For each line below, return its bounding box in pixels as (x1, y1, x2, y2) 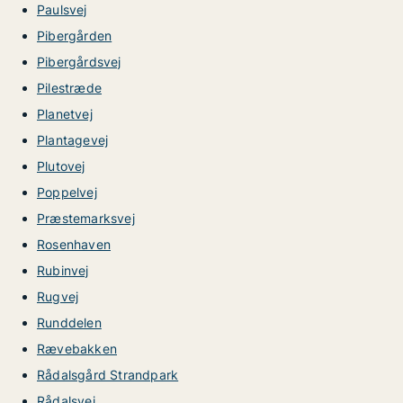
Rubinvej (37, 263, 89, 278)
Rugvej (37, 289, 79, 304)
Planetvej (37, 106, 93, 121)
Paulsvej (37, 2, 87, 17)
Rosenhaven (37, 237, 111, 252)
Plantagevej (37, 132, 109, 148)
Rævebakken (37, 341, 117, 356)
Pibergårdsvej (37, 54, 121, 69)
